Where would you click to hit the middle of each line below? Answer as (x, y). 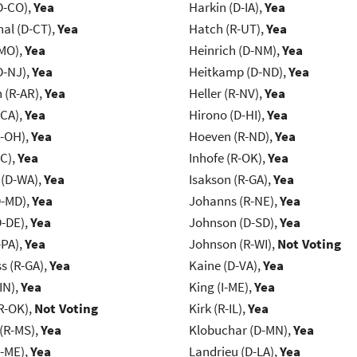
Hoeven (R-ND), (231, 137)
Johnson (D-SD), (234, 223)
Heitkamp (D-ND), (238, 72)
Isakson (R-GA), (231, 180)
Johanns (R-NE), (234, 201)
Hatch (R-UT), (227, 29)
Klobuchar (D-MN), (241, 330)
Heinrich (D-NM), (235, 51)
